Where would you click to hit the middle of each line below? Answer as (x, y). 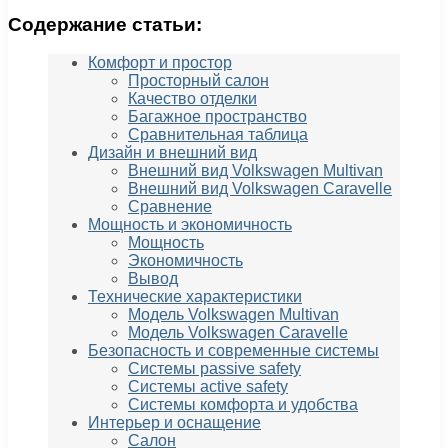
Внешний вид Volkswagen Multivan (255, 171)
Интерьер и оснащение (174, 423)
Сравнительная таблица (218, 135)
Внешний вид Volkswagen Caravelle (260, 189)
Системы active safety (208, 387)
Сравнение (170, 207)
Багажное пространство (217, 117)
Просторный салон (198, 81)
